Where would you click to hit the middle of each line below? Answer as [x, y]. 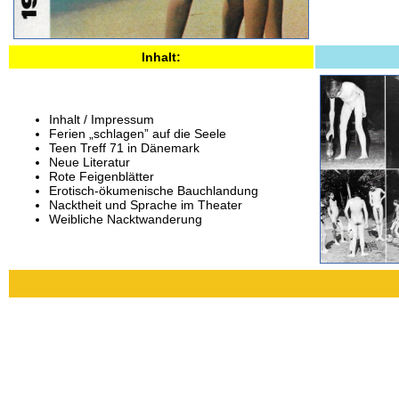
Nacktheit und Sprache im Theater [146, 205]
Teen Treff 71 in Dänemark [124, 148]
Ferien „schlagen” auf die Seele [138, 134]
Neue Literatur [90, 162]
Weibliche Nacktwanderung [126, 219]
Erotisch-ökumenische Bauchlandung [154, 191]
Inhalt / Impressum [102, 119]
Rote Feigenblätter [102, 176]
